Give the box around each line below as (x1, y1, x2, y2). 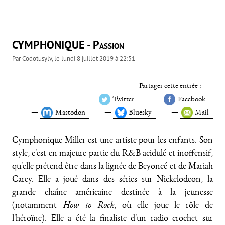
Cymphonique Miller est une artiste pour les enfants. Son (12, 137, 213, 146)
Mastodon (55, 108, 85, 117)
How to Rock (62, 202, 115, 211)
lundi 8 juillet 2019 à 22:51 (61, 54, 135, 63)
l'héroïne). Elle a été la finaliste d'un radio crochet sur (12, 215, 213, 224)
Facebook (177, 95, 205, 103)
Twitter (113, 95, 135, 103)
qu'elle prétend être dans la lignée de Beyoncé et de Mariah (12, 163, 213, 172)
